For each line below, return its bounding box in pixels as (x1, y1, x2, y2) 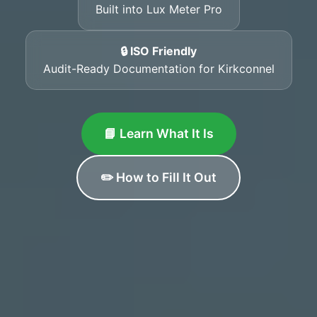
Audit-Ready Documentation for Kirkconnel (42, 61, 275, 76)
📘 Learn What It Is (103, 125, 214, 141)
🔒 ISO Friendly (120, 43, 197, 58)
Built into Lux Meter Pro (95, 1, 222, 16)
